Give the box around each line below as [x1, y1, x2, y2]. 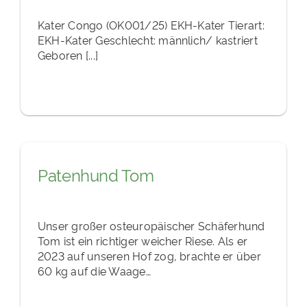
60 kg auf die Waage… [37, 263, 151, 279]
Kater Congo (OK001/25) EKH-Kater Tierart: [37, 17, 265, 33]
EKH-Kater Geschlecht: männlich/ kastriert [37, 32, 258, 48]
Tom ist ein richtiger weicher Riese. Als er [37, 233, 248, 249]
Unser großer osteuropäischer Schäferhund [37, 218, 265, 234]
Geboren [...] [37, 47, 99, 63]
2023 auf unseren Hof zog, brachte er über [37, 248, 261, 264]
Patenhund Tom [37, 163, 154, 186]
